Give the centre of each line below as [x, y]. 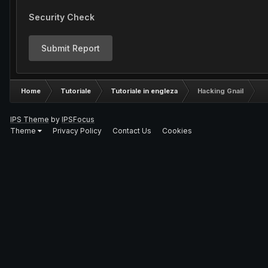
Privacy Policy [77, 130]
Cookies [177, 130]
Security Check [62, 17]
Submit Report [71, 48]
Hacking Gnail [220, 91]
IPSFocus [78, 119]
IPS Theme [30, 119]
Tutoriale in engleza [144, 91]
